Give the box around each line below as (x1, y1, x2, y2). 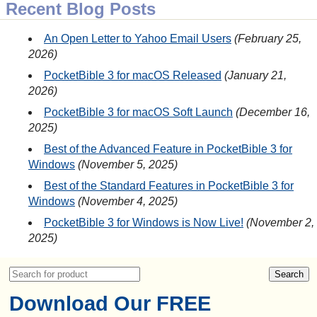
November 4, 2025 (81, 195, 174, 208)
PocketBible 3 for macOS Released (44, 69, 221, 82)
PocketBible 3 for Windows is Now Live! (44, 217, 243, 229)
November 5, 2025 (81, 158, 174, 171)
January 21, (228, 69, 287, 82)
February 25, (238, 33, 301, 45)
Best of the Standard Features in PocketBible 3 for (44, 180, 294, 192)
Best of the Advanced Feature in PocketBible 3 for (44, 143, 292, 156)
